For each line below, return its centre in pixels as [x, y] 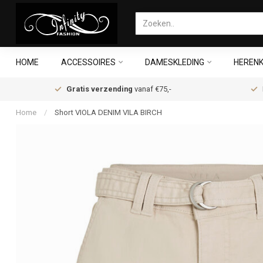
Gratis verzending [100, 89]
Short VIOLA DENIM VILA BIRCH [108, 112]
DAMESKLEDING [175, 62]
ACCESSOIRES [88, 62]
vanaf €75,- [152, 89]
